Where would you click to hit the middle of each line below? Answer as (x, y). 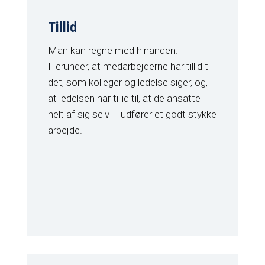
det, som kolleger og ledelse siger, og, (127, 83)
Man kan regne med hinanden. (113, 51)
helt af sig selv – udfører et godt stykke (132, 114)
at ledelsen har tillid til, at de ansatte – (128, 98)
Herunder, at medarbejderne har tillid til (130, 67)
